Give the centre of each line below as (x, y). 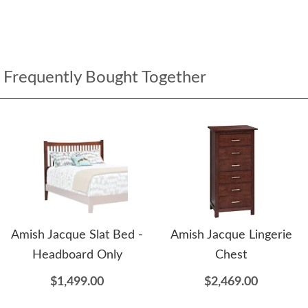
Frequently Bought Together (105, 78)
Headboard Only (77, 255)
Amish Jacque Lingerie (231, 235)
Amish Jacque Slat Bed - (77, 235)
